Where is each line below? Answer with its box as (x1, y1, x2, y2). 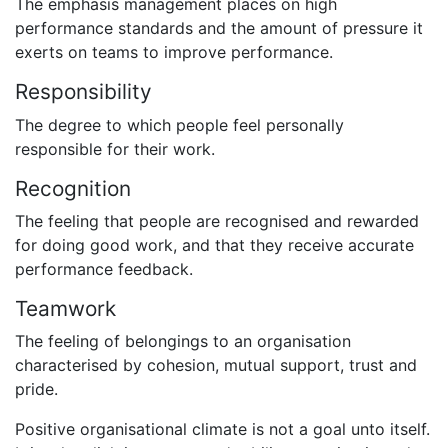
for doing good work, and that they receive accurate (15, 234, 414, 255)
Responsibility (15, 79, 152, 105)
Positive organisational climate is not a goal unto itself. (15, 419, 430, 440)
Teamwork (15, 295, 116, 321)
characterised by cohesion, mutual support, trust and (15, 355, 417, 376)
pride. (15, 379, 58, 400)
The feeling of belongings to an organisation (15, 331, 351, 352)
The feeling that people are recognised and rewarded (15, 210, 419, 231)
